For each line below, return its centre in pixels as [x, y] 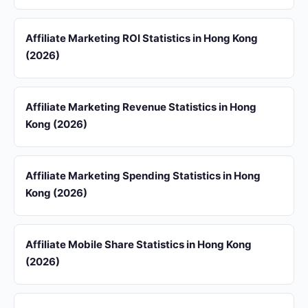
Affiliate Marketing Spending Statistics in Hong [143, 176]
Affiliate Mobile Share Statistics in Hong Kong [139, 244]
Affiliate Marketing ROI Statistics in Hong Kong [142, 38]
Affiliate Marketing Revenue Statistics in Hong [141, 107]
